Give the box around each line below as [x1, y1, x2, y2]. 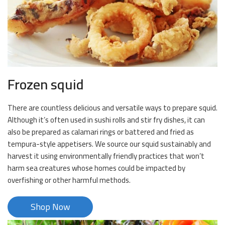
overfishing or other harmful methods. [8, 173, 131, 188]
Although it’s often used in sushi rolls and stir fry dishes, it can [8, 113, 205, 128]
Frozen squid [8, 71, 84, 98]
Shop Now [30, 198, 70, 215]
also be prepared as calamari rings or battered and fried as [8, 125, 194, 140]
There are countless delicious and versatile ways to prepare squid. [8, 100, 217, 116]
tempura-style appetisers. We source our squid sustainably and [8, 137, 211, 152]
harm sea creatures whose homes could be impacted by [8, 161, 185, 176]
